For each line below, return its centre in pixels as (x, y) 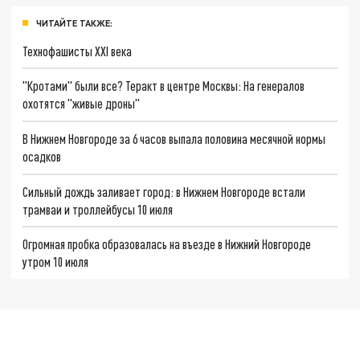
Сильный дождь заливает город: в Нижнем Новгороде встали (164, 191)
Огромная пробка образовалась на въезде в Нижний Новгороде (167, 244)
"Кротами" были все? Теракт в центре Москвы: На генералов (164, 86)
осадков (42, 156)
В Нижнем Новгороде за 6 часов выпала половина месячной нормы (174, 138)
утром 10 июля (56, 262)
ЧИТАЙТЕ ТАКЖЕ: (74, 22)
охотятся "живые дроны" (82, 104)
